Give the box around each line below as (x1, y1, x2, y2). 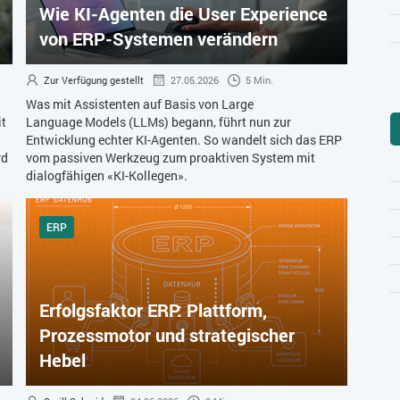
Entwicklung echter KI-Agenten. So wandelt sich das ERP (26, 131, 342, 149)
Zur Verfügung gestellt (44, 73, 144, 87)
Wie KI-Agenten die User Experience (39, 2, 328, 26)
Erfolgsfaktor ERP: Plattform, (39, 298, 267, 322)
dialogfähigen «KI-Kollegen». (26, 167, 187, 185)
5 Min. (246, 73, 273, 87)
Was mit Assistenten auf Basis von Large (26, 96, 254, 113)
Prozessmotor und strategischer (39, 323, 295, 347)
